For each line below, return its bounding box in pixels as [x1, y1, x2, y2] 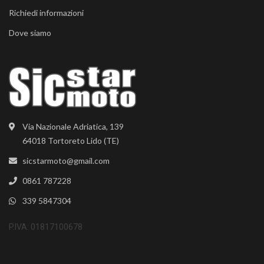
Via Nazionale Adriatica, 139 [22, 121, 124, 131]
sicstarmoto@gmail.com [22, 155, 110, 166]
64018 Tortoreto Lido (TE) [22, 135, 119, 146]
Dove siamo [9, 27, 51, 38]
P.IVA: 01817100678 [9, 222, 82, 232]
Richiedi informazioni [9, 7, 84, 18]
